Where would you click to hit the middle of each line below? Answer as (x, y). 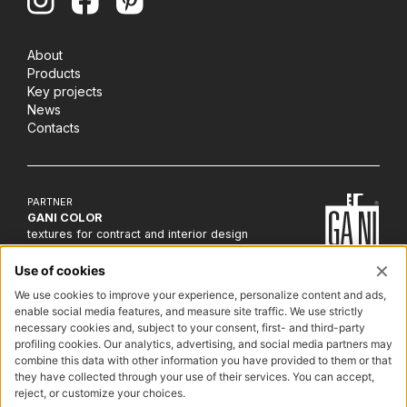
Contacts (54, 128)
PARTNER (50, 202)
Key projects (65, 92)
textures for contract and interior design (138, 234)
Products (54, 74)
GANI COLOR (65, 218)
